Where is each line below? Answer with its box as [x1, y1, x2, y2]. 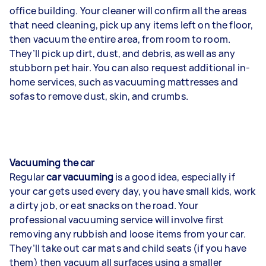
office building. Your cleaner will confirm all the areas [9, 4, 247, 17]
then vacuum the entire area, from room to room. [9, 32, 231, 46]
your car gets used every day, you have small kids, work [9, 184, 256, 198]
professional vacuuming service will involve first [9, 213, 224, 226]
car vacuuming [46, 170, 114, 183]
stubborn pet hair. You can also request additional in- [9, 61, 251, 74]
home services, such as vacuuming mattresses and [9, 75, 239, 88]
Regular [9, 170, 47, 183]
